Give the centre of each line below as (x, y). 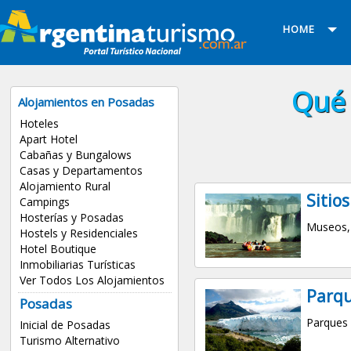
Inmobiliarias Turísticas (77, 264)
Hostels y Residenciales (78, 233)
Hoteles (39, 123)
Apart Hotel (48, 139)
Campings (44, 201)
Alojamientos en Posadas (87, 101)
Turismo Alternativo (69, 340)
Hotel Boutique (58, 248)
